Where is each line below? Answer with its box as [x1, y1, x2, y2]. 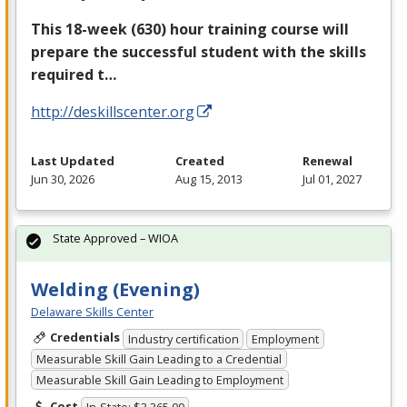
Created [174, 153, 224, 170]
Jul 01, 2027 [303, 171, 362, 188]
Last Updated [31, 153, 114, 170]
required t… [31, 65, 116, 85]
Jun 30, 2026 [31, 171, 94, 188]
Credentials [49, 329, 120, 346]
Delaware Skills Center [31, 303, 154, 321]
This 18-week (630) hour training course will [31, 19, 349, 40]
